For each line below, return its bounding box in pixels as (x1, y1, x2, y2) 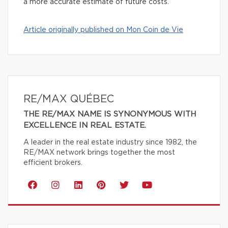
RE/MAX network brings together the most (23, 149, 175, 156)
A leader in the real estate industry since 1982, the (23, 138, 197, 146)
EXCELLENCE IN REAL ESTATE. (23, 121, 146, 129)
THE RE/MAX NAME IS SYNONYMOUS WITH (23, 110, 196, 118)
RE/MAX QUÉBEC (23, 94, 114, 104)
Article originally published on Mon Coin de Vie (23, 26, 183, 34)
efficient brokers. (23, 159, 82, 166)
